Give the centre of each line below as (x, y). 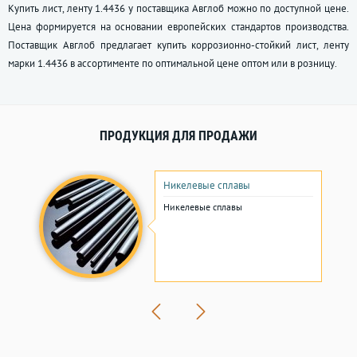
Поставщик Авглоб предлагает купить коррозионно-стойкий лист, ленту (178, 45)
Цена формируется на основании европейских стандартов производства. (178, 27)
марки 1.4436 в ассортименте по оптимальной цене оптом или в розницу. (173, 64)
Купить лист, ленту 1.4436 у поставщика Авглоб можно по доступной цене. (178, 9)
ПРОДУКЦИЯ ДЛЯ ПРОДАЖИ (178, 136)
